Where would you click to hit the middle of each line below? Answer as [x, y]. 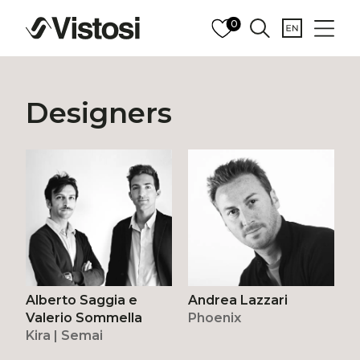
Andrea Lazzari [238, 301]
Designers [99, 112]
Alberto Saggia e [82, 301]
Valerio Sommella [84, 318]
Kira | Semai [65, 336]
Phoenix [215, 318]
